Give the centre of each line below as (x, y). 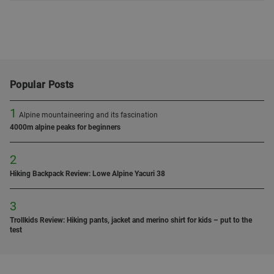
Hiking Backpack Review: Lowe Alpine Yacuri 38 (87, 174)
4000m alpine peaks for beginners (65, 127)
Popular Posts (42, 85)
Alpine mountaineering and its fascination (88, 115)
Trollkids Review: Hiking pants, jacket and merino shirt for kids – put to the (131, 220)
